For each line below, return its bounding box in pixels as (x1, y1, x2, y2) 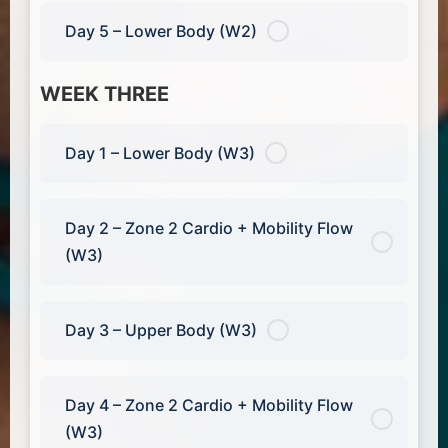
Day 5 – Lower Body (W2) (65, 20, 257, 41)
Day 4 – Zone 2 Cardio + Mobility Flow (65, 394, 353, 415)
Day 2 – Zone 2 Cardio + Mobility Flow (65, 217, 353, 238)
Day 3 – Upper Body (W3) (65, 319, 257, 340)
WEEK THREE (40, 81, 169, 106)
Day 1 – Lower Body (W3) (65, 142, 255, 163)
